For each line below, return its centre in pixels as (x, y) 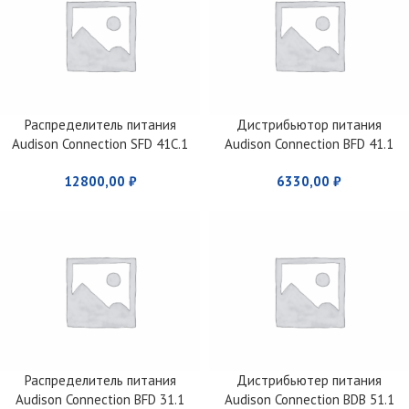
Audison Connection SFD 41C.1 (100, 143)
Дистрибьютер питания (309, 380)
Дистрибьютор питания (309, 124)
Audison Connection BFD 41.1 (309, 143)
